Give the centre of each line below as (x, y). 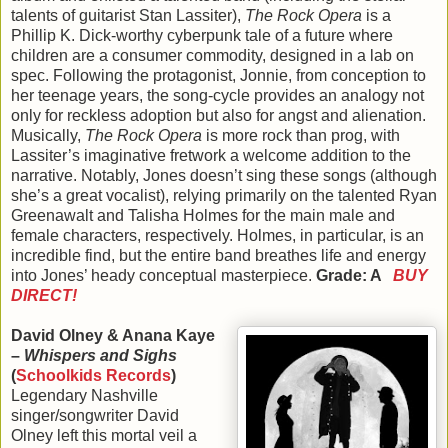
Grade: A (354, 276)
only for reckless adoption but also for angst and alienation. (218, 116)
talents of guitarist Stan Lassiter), (128, 16)
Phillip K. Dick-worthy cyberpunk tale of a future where (202, 36)
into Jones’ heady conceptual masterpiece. (163, 276)
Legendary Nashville (84, 396)
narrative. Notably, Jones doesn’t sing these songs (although (224, 176)
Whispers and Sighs (100, 356)
